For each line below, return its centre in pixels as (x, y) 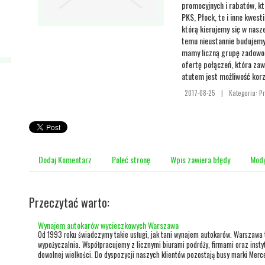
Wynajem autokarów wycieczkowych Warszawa (108, 225)
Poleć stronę (131, 159)
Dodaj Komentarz (65, 159)
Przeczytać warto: (69, 202)
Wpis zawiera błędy (200, 159)
